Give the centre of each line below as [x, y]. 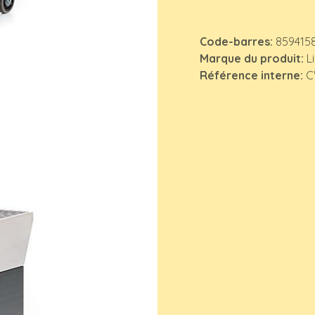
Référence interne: [253, 75]
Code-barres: [238, 41]
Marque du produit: [253, 58]
